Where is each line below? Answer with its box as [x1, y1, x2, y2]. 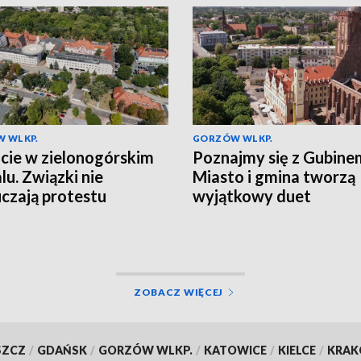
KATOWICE [203, 343, 267, 358]
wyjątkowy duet [193, 186, 311, 206]
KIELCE [277, 343, 316, 358]
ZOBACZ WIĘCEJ [133, 286, 224, 299]
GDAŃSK [36, 343, 87, 358]
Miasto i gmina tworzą [193, 167, 355, 187]
